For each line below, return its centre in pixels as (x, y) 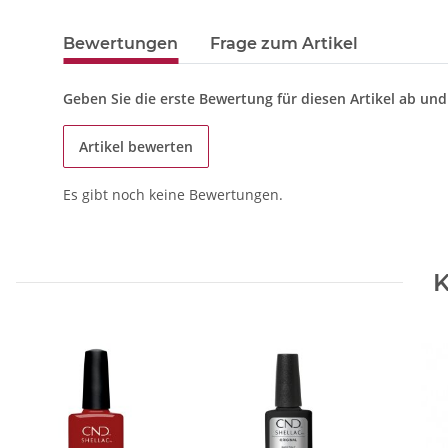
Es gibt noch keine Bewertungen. (173, 194)
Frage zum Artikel (284, 43)
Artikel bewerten (136, 146)
